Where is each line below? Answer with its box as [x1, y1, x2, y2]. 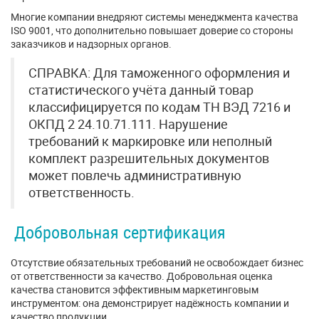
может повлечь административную [28, 167, 241, 184]
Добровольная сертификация [14, 221, 226, 244]
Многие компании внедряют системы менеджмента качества [11, 10, 298, 23]
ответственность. [28, 184, 135, 201]
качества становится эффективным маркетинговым [11, 283, 258, 296]
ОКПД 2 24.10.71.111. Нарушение [28, 116, 228, 132]
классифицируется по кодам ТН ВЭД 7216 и [28, 99, 291, 115]
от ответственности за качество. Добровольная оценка [11, 269, 273, 283]
